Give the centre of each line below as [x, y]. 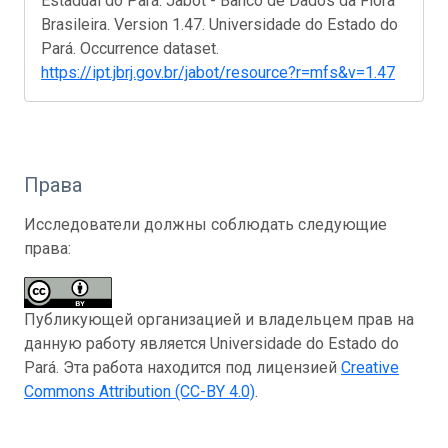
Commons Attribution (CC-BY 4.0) [139, 391]
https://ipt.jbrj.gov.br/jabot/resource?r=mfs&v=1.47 [218, 72]
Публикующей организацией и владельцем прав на [219, 319]
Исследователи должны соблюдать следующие [205, 224]
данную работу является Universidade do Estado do [211, 343]
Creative [370, 367]
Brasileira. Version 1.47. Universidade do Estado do [219, 24]
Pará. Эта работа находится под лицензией [182, 367]
